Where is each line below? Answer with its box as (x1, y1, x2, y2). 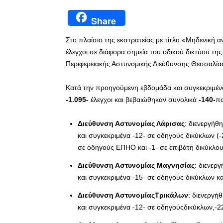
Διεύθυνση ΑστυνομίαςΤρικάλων (78, 191, 188, 200)
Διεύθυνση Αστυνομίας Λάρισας (78, 119, 185, 128)
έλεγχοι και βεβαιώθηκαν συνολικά (89, 96, 199, 104)
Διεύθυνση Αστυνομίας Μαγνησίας (78, 161, 195, 170)
